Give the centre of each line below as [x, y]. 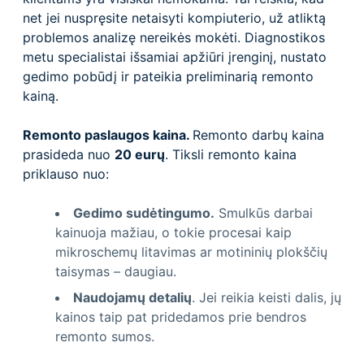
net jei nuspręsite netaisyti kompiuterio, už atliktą [174, 17]
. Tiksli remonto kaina [231, 154]
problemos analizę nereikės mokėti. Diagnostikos [174, 37]
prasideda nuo [69, 154]
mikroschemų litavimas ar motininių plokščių [191, 251]
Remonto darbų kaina [258, 134]
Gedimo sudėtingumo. [144, 212]
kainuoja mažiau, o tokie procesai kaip [173, 232]
